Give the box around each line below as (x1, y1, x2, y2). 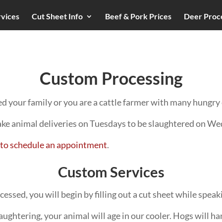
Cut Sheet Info (32, 11, 83, 21)
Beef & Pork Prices (105, 11, 171, 21)
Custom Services (57, 163, 165, 180)
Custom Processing (39, 67, 183, 88)
